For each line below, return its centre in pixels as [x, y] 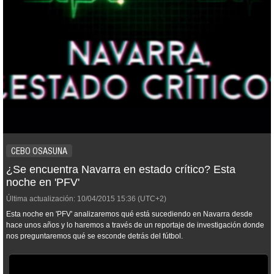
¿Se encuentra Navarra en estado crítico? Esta [121, 169]
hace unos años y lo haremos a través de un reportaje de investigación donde [135, 225]
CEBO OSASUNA [39, 151]
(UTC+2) [151, 199]
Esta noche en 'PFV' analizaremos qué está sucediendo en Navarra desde [129, 214]
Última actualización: [41, 199]
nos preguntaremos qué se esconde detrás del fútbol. [94, 236]
